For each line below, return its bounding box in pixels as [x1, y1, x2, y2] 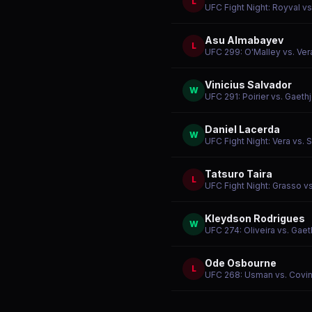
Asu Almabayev [205, 34, 283, 46]
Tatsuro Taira [205, 168, 272, 180]
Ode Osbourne [205, 257, 276, 269]
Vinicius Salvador [205, 79, 292, 91]
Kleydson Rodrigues [205, 212, 305, 224]
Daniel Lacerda [205, 123, 280, 135]
